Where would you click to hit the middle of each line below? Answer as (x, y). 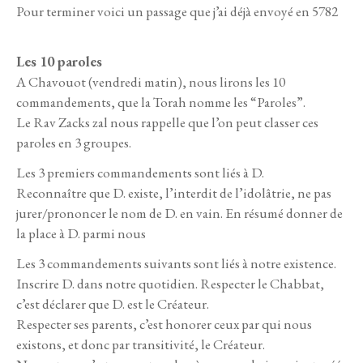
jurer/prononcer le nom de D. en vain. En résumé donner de (179, 214)
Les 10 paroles (59, 62)
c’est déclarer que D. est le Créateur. (113, 304)
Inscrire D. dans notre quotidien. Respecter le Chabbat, (170, 284)
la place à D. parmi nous (81, 234)
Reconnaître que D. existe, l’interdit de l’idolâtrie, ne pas (174, 193)
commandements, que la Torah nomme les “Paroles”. (161, 102)
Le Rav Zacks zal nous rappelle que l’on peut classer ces (167, 123)
